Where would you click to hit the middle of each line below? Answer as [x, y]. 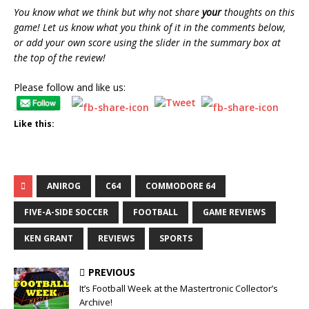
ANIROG [64, 186]
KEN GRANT [49, 238]
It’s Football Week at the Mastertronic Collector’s [179, 288]
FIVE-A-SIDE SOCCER [66, 212]
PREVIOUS [112, 272]
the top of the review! [60, 58]
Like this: [34, 123]
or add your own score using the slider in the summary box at [147, 43]
